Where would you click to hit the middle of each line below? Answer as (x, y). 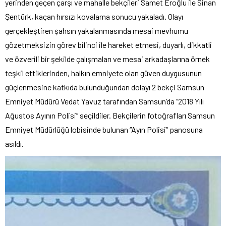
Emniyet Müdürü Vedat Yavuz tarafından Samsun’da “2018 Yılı (104, 101)
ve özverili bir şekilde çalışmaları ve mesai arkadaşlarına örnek (107, 59)
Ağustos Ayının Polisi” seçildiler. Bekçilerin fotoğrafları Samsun (110, 115)
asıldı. (14, 143)
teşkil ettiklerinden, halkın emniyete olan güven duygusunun (103, 73)
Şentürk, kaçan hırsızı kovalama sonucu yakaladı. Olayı (94, 16)
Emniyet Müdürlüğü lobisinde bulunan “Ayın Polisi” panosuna (104, 129)
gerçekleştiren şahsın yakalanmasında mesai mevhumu (97, 30)
